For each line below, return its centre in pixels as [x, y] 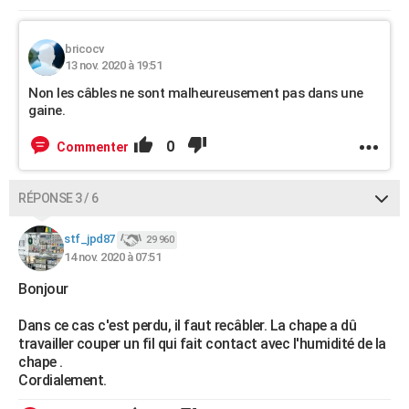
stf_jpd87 [89, 239]
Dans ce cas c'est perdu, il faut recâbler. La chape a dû [187, 325]
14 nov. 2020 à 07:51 [112, 257]
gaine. [47, 110]
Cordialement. [63, 380]
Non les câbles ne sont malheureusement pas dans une [196, 93]
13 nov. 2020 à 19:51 [113, 65]
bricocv [84, 49]
